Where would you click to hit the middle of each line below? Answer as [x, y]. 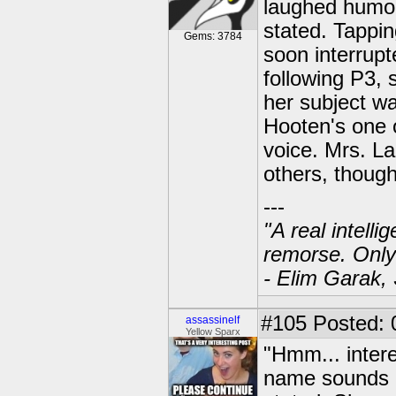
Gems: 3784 [213, 36]
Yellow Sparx [213, 331]
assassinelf [213, 320]
